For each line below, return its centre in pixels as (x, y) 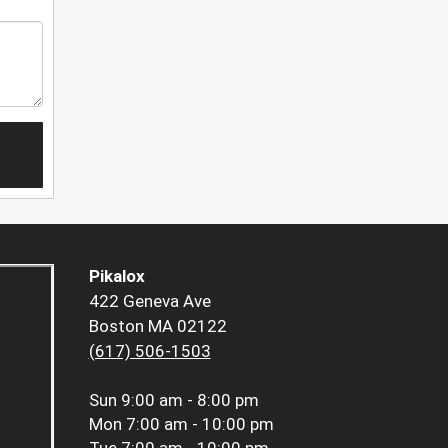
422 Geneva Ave (149, 301)
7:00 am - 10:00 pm (199, 424)
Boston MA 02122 (157, 326)
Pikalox (116, 276)
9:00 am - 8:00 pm (189, 400)
